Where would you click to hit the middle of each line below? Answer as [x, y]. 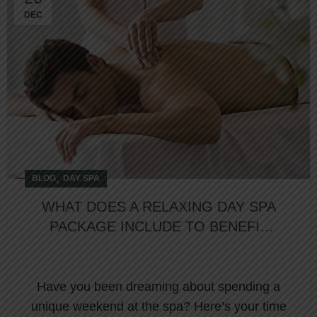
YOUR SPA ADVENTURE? [158, 247]
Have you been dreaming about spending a [158, 287]
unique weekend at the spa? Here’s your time [158, 307]
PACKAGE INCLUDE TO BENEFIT [158, 227]
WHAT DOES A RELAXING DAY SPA [158, 207]
